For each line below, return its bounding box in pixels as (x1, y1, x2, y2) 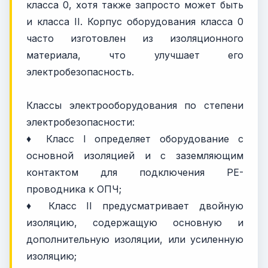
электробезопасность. (26, 65, 134, 78)
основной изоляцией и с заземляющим (26, 149, 243, 162)
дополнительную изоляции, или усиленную (26, 233, 243, 245)
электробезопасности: (26, 115, 135, 128)
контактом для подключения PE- (26, 166, 243, 178)
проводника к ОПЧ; (26, 182, 121, 195)
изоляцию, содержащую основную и (26, 216, 243, 229)
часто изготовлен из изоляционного (26, 32, 243, 44)
